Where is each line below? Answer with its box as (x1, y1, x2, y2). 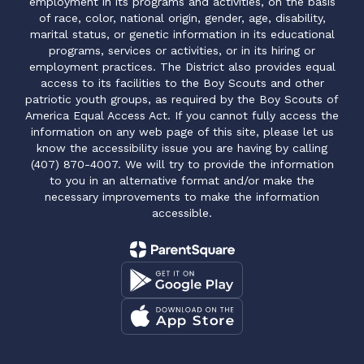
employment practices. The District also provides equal (28, 60, 336, 73)
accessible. (152, 206, 212, 219)
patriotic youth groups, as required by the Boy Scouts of (25, 93, 339, 106)
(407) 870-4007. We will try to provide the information (30, 158, 334, 171)
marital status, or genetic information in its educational (29, 28, 335, 41)
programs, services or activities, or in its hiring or (49, 44, 315, 57)
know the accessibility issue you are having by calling (37, 141, 327, 154)
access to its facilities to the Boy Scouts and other (40, 76, 324, 89)
